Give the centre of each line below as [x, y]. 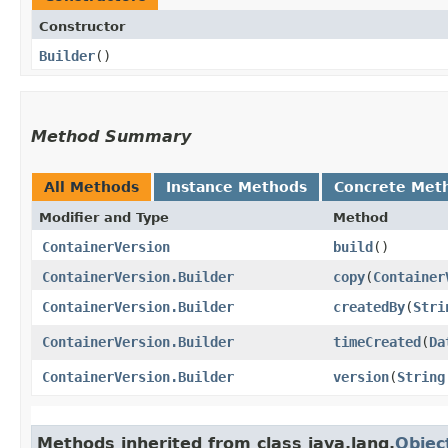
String [421, 376]
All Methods [91, 186]
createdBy [369, 306]
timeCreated [377, 341]
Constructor [82, 26]
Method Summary [111, 136]
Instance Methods [236, 186]
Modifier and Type [104, 217]
